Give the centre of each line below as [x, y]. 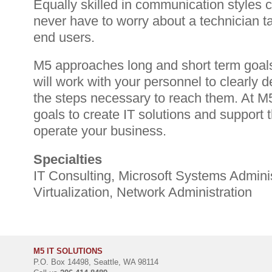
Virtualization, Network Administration [143, 192]
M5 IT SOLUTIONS [68, 251]
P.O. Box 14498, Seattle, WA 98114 [96, 262]
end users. [64, 37]
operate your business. [100, 131]
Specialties [68, 159]
